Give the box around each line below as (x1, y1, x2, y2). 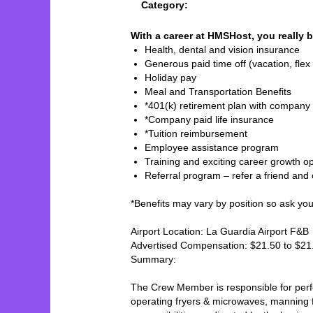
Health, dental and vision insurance (145, 43, 300, 55)
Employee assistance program (145, 141, 279, 153)
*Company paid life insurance (145, 113, 274, 125)
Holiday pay (145, 71, 196, 83)
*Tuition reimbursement (145, 127, 247, 139)
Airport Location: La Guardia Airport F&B (131, 225, 312, 237)
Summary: (131, 253, 176, 265)
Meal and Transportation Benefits (145, 85, 291, 97)
